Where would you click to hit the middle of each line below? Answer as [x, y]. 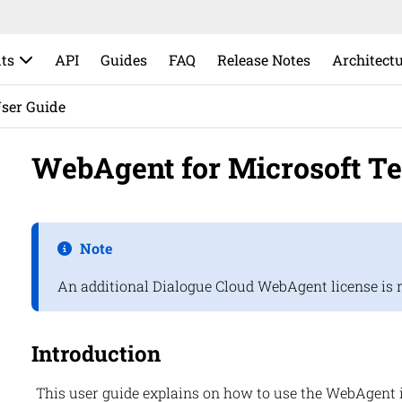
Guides [124, 59]
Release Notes [264, 59]
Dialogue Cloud [203, 286]
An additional [105, 286]
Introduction [96, 354]
